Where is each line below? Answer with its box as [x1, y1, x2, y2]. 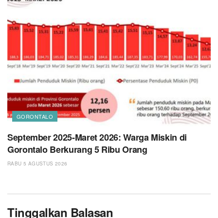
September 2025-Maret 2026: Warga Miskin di [7, 131, 187, 144]
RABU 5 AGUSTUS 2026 [7, 160, 68, 167]
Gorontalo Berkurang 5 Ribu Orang [7, 143, 147, 156]
